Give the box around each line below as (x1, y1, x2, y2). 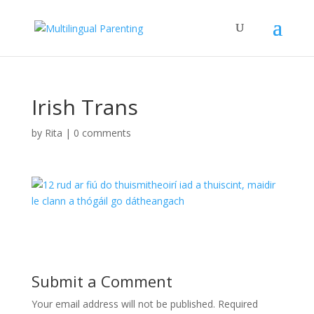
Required (217, 297, 258, 310)
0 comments (73, 126, 131, 139)
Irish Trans (31, 93, 138, 121)
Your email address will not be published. (31, 297, 215, 310)
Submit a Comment (31, 271, 172, 292)
